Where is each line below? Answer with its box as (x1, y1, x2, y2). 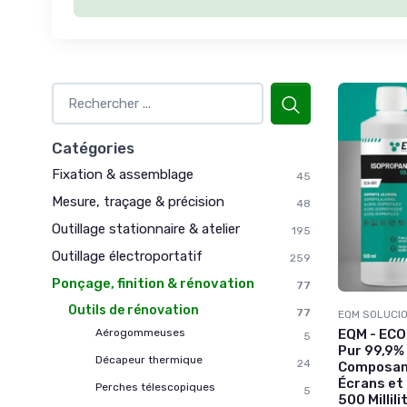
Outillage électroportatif (52, 248, 203, 265)
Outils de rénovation (68, 303, 199, 319)
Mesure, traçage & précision (52, 194, 224, 211)
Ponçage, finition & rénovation (52, 275, 254, 293)
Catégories (52, 139, 134, 158)
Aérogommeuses (95, 326, 185, 340)
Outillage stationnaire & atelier (52, 221, 240, 238)
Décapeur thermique (95, 353, 203, 367)
